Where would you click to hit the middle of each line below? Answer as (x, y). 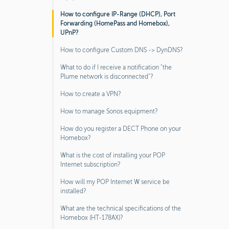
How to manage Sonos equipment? (109, 111)
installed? (73, 191)
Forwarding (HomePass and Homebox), (115, 24)
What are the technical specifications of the (121, 209)
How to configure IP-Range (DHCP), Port (118, 14)
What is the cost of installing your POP (113, 155)
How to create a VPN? (91, 94)
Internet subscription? (90, 165)
